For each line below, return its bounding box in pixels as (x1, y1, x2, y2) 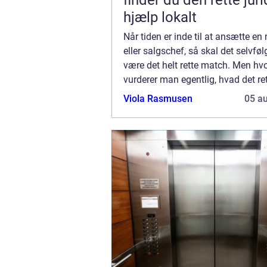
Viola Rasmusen (123, 93, 193, 105)
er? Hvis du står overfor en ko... (123, 88, 253, 100)
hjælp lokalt (123, 9, 197, 26)
